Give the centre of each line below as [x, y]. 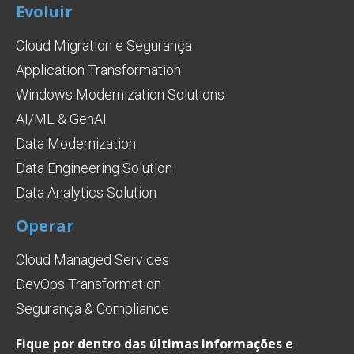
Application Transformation [98, 70]
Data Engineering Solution [94, 168]
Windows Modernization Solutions [120, 94]
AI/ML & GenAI [61, 119]
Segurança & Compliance [92, 308]
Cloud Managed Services [92, 259]
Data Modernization [76, 143]
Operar [45, 225]
